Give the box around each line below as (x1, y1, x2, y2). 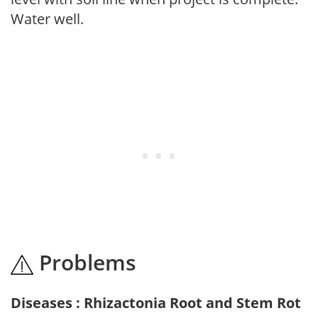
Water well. (11, 9, 84, 28)
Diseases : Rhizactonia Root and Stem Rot (11, 292, 301, 312)
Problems (33, 247, 136, 277)
